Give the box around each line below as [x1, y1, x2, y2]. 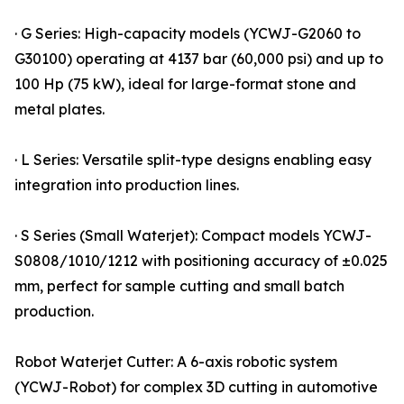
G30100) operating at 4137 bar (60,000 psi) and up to [14, 50, 383, 69]
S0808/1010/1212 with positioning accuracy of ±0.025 [14, 252, 388, 271]
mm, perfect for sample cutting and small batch [14, 277, 344, 296]
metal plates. [14, 100, 105, 119]
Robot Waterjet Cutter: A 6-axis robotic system [14, 353, 337, 372]
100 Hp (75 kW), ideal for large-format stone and [14, 75, 356, 94]
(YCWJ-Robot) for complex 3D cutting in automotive [14, 378, 378, 397]
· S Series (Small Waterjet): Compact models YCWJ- [14, 226, 372, 245]
